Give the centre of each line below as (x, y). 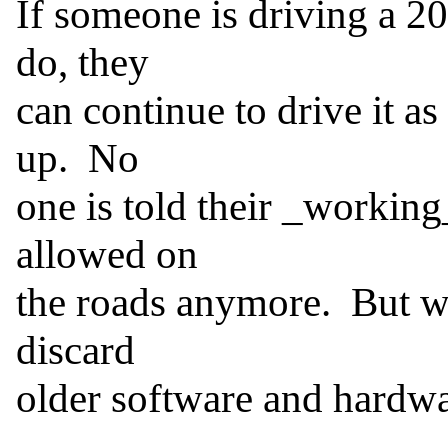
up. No (77, 158)
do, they (82, 62)
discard (75, 350)
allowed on (107, 254)
